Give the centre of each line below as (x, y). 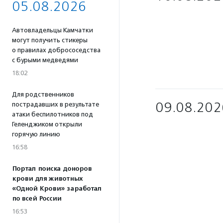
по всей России (37, 199)
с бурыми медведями (45, 60)
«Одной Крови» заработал (57, 189)
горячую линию (36, 134)
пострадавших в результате (56, 104)
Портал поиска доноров (52, 169)
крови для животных (47, 179)
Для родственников (43, 94)
